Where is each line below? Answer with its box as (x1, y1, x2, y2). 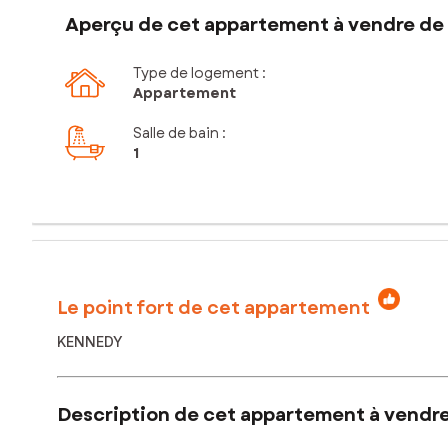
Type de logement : (133, 63, 266, 84)
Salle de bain (133, 123, 219, 144)
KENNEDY (57, 332, 123, 350)
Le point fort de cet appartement (57, 294, 370, 321)
